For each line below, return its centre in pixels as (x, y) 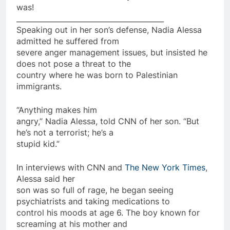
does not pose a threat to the (74, 63)
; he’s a (100, 132)
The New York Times (165, 167)
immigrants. (39, 86)
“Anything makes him (57, 110)
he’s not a (36, 132)
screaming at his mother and (72, 224)
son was (34, 190)
